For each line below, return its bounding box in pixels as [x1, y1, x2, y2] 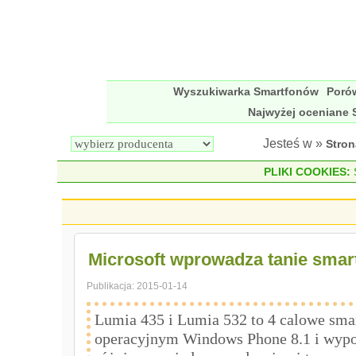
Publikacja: [87, 280, 137, 292]
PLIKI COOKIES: [263, 165, 350, 178]
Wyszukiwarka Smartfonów [172, 85, 319, 98]
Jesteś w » [263, 137, 326, 150]
